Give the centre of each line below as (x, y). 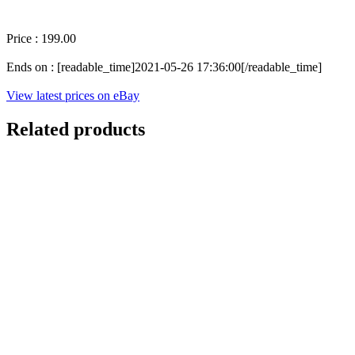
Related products (76, 130)
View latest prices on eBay (73, 96)
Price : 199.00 (41, 39)
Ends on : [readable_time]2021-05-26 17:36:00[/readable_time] (164, 67)
